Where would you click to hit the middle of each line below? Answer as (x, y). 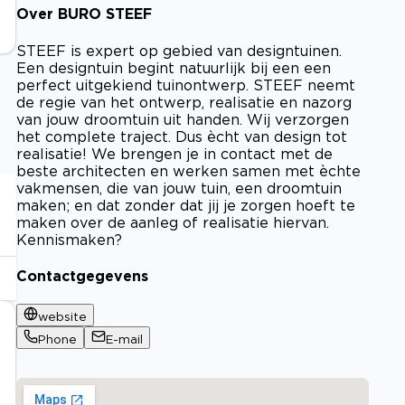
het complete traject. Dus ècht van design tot (182, 136)
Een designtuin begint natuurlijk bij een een (174, 67)
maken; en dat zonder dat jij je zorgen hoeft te (186, 205)
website (62, 317)
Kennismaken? (69, 239)
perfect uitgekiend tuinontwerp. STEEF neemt (186, 85)
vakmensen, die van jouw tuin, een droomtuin (179, 188)
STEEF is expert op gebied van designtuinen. (179, 50)
